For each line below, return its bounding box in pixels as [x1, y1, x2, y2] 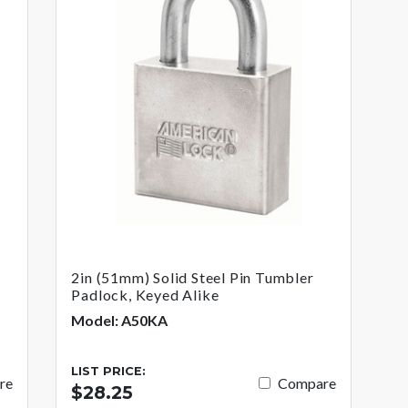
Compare [278, 374, 337, 393]
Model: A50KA [71, 311, 168, 329]
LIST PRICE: [71, 363, 147, 378]
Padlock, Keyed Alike [71, 285, 219, 303]
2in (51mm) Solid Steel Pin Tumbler [71, 268, 314, 286]
